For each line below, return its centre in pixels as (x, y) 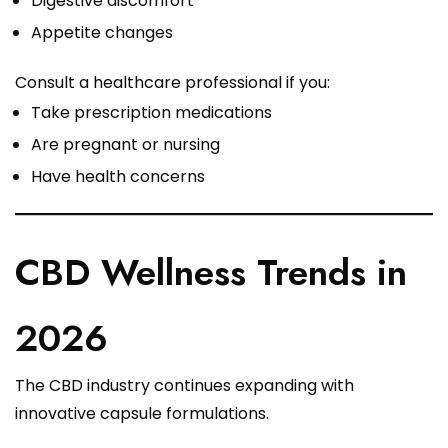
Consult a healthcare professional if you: (172, 83)
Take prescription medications (151, 113)
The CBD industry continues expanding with (184, 386)
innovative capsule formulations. (142, 414)
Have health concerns (118, 177)
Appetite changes (102, 33)
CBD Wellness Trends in (211, 273)
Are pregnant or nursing (125, 145)
